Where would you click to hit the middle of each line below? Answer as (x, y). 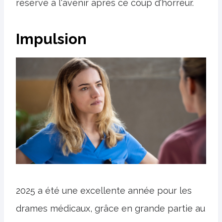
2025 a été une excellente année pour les (104, 191)
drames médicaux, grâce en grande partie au (111, 209)
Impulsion (51, 39)
